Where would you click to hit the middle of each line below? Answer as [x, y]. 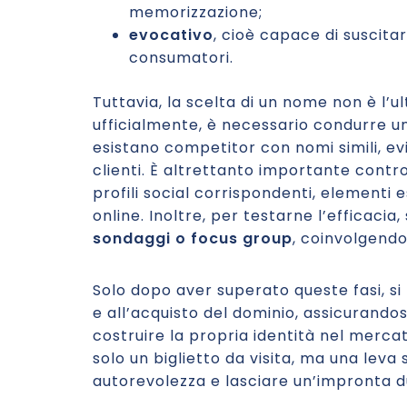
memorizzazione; [196, 12]
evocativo [171, 35]
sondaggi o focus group [193, 238]
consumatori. [181, 58]
